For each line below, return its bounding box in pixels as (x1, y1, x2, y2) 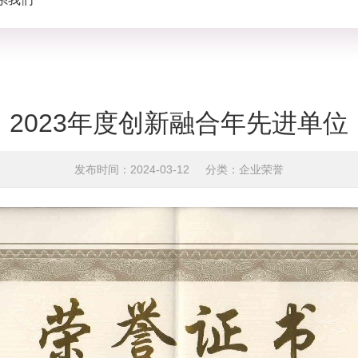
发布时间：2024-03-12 (74, 163, 189, 176)
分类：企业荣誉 (205, 163, 284, 176)
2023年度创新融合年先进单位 (9, 109, 348, 137)
